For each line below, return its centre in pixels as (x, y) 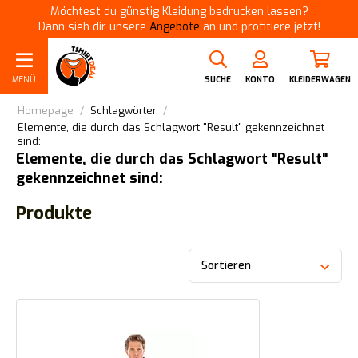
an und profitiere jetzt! (260, 27)
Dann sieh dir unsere (93, 27)
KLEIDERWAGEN (320, 80)
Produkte (54, 213)
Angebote (174, 27)
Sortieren (227, 266)
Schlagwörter (123, 111)
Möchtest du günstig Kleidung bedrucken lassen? (179, 12)
